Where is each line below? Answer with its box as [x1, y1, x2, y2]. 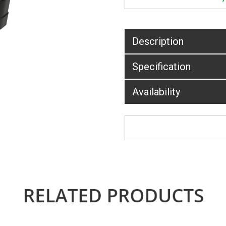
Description [132, 35, 184, 47]
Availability [132, 85, 181, 98]
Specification [132, 60, 191, 73]
